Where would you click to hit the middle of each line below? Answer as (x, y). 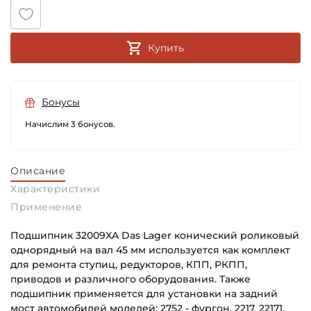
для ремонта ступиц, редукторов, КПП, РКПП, (129, 265)
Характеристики (55, 189)
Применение (46, 207)
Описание (38, 171)
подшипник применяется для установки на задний (144, 294)
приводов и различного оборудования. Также (131, 279)
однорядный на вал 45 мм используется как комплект (150, 250)
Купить (166, 48)
